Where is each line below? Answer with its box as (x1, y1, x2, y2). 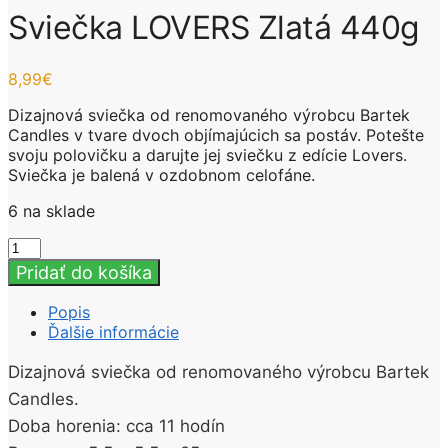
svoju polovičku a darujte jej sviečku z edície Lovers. (8, 144, 407, 165)
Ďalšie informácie (48, 321, 179, 342)
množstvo (7, 235, 82, 256)
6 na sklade (8, 200, 95, 221)
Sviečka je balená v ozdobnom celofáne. (8, 164, 315, 185)
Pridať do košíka (16, 261, 152, 283)
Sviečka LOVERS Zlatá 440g (8, 8, 420, 48)
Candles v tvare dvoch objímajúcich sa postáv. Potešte (8, 124, 424, 145)
